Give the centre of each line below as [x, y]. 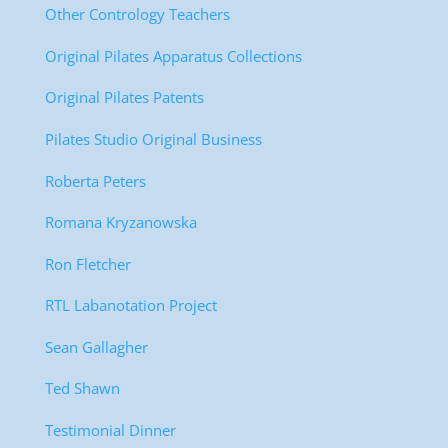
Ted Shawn [82, 388]
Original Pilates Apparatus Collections [173, 55]
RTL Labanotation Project [130, 305]
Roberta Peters [95, 180]
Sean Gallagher [96, 346]
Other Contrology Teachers [137, 14]
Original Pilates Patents [124, 97]
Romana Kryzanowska [120, 222]
